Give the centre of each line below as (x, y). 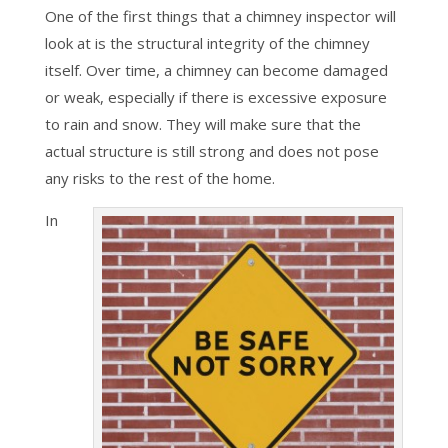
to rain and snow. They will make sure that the (202, 124)
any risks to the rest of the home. (159, 178)
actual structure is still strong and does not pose (211, 151)
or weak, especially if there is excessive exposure (215, 97)
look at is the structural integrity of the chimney (207, 43)
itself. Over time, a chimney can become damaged (216, 70)
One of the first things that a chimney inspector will (220, 16)
